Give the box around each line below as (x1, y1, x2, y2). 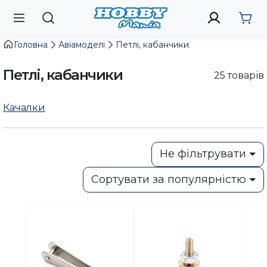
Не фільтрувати (160, 147, 247, 161)
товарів (225, 69, 264, 81)
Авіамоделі (58, 39, 105, 50)
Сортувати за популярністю (91, 172, 247, 186)
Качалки (3, 101, 45, 113)
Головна (14, 39, 48, 50)
